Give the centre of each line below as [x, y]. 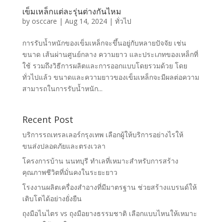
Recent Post [48, 119]
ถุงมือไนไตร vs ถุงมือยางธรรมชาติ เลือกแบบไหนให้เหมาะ [110, 213]
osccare [44, 21]
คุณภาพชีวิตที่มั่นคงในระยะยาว [70, 172]
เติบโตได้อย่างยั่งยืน [52, 198]
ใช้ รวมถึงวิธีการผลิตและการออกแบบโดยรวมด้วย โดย [105, 65]
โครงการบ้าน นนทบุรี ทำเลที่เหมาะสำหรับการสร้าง [100, 161]
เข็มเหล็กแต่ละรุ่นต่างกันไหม [72, 11]
